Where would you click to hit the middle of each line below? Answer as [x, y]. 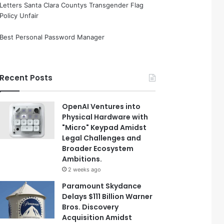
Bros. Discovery [90, 207]
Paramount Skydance [102, 186]
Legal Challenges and [102, 138]
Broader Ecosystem [98, 148]
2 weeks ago [85, 169]
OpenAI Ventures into [101, 106]
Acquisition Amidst [97, 217]
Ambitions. [82, 159]
